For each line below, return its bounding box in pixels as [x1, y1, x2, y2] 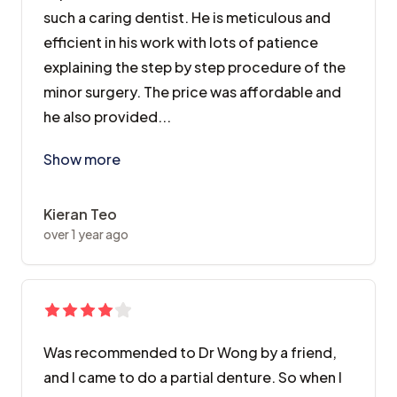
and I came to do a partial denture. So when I [43, 368, 342, 387]
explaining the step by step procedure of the [43, 58, 346, 77]
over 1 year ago [43, 226, 128, 243]
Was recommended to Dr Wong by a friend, [43, 343, 337, 362]
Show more [43, 150, 121, 169]
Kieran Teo [43, 205, 117, 224]
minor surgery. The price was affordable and [43, 82, 341, 102]
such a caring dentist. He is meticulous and [43, 8, 331, 27]
